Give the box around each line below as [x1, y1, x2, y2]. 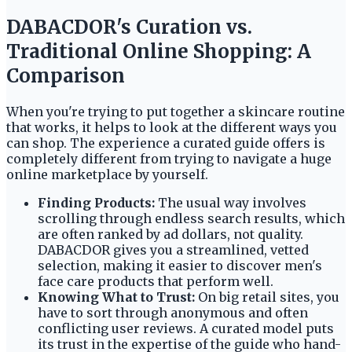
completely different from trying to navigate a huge [6, 151, 332, 167]
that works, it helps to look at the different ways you [6, 119, 337, 136]
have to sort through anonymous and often [38, 305, 308, 321]
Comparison [6, 64, 125, 89]
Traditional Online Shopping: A [6, 39, 311, 64]
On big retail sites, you [195, 289, 339, 306]
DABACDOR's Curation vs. [6, 15, 252, 40]
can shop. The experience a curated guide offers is [6, 135, 325, 152]
